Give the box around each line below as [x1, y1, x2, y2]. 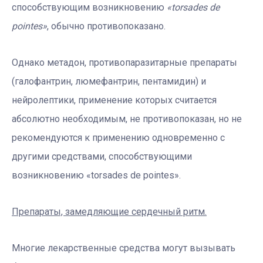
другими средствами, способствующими [12, 150, 192, 162]
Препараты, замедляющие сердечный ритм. [12, 205, 207, 217]
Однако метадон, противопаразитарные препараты [12, 56, 237, 68]
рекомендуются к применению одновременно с [12, 131, 225, 143]
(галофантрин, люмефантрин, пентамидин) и [12, 75, 206, 87]
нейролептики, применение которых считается [12, 94, 217, 106]
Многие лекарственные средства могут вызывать [12, 242, 235, 254]
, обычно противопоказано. [47, 20, 166, 32]
